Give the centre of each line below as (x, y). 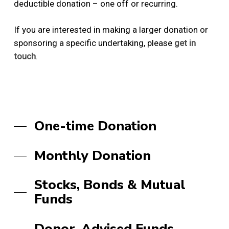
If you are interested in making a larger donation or (111, 30)
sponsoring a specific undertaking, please (94, 43)
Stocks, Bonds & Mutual (110, 185)
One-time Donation (95, 126)
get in (185, 43)
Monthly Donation (92, 156)
